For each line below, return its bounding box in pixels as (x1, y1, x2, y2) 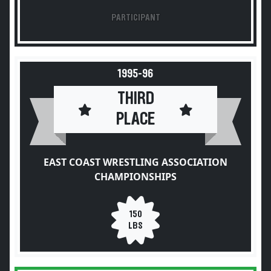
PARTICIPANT (111, 13, 160, 22)
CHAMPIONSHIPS (94, 170, 177, 183)
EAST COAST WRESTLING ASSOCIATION (44, 155, 227, 169)
